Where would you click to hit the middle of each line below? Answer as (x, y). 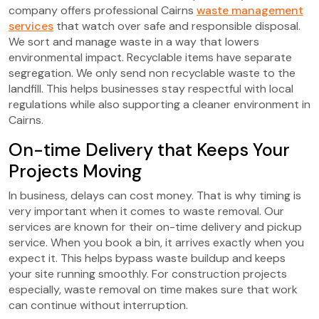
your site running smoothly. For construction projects (148, 273)
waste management (250, 10)
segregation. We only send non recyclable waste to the (152, 73)
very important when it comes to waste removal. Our (146, 211)
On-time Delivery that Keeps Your (149, 150)
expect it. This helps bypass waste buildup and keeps (147, 258)
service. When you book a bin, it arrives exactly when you (156, 242)
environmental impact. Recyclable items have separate (150, 57)
